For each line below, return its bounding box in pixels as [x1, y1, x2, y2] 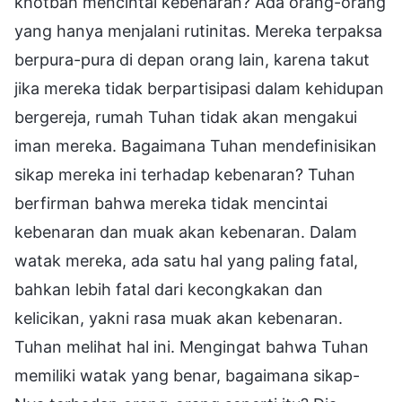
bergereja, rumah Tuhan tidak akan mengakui [14, 107, 357, 127]
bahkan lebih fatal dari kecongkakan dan [14, 279, 323, 299]
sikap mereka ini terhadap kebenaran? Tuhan [14, 164, 355, 184]
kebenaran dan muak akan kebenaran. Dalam [14, 222, 357, 241]
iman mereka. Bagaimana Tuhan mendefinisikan [14, 135, 377, 155]
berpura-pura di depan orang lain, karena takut [14, 49, 370, 69]
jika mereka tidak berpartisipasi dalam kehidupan [14, 78, 384, 98]
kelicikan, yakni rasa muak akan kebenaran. [14, 308, 343, 328]
